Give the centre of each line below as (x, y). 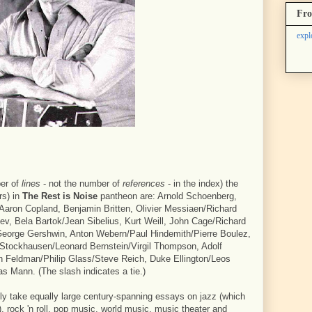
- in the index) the (202, 184)
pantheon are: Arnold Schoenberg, (167, 196)
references (144, 184)
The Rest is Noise (60, 196)
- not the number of (81, 184)
